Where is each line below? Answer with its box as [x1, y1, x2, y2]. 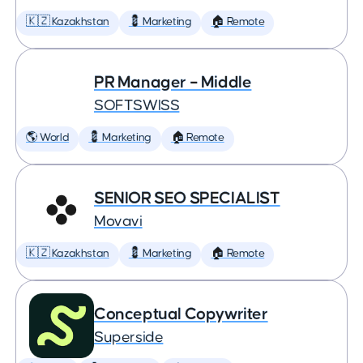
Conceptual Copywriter [94, 305, 268, 322]
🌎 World [26, 132, 70, 143]
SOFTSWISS [94, 98, 180, 113]
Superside [94, 330, 164, 345]
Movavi [94, 214, 143, 229]
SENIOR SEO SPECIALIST [94, 190, 280, 207]
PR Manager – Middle [94, 74, 252, 91]
